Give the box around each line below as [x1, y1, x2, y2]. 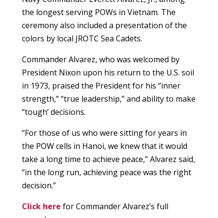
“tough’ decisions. [21, 107, 86, 118]
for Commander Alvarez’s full [60, 201, 168, 212]
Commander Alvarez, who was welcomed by [21, 54, 180, 65]
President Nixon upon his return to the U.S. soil [21, 67, 194, 78]
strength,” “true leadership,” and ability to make [21, 93, 196, 105]
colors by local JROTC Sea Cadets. [21, 33, 142, 44]
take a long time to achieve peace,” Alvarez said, [21, 154, 195, 165]
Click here [21, 201, 61, 212]
